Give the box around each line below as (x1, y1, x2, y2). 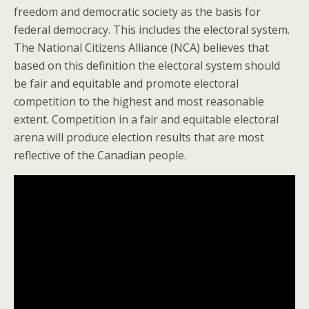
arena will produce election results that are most (14, 130, 264, 145)
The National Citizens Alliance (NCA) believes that (14, 40, 269, 55)
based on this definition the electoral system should (14, 58, 280, 73)
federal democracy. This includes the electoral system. (14, 22, 290, 37)
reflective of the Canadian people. (14, 148, 186, 163)
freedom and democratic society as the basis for (14, 4, 261, 19)
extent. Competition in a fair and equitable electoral (14, 112, 279, 127)
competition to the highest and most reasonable (14, 94, 264, 109)
